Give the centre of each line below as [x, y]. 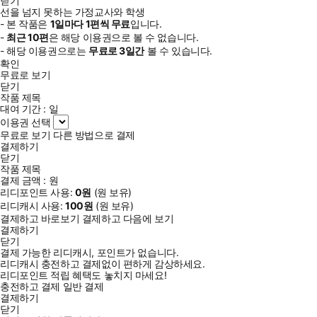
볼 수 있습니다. [178, 50]
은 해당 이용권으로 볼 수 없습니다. [123, 37]
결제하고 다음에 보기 [128, 218]
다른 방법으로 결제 [94, 134]
